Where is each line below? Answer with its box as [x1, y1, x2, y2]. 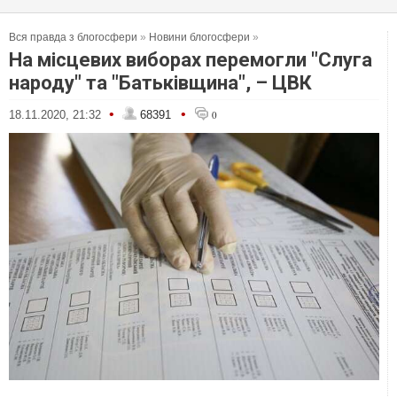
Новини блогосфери [149, 31, 250, 43]
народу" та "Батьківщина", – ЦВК [9, 72, 312, 94]
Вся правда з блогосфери [9, 31, 137, 43]
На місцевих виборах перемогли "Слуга [9, 49, 372, 71]
